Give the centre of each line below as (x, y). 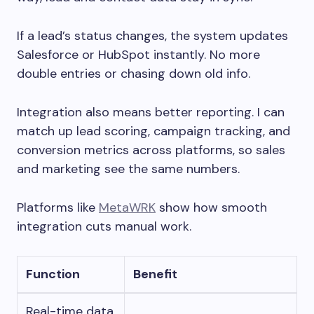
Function (53, 274)
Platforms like (58, 208)
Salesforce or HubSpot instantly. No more (138, 55)
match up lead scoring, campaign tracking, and (153, 131)
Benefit (155, 274)
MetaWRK (127, 208)
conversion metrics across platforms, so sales (151, 150)
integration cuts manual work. (104, 227)
